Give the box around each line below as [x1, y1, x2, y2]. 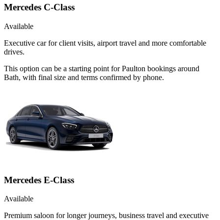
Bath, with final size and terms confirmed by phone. [4, 73, 164, 82]
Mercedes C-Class [4, 2, 75, 13]
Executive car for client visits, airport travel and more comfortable [4, 38, 206, 47]
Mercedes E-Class [4, 174, 74, 185]
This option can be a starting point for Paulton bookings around [4, 64, 199, 73]
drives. [4, 47, 25, 56]
